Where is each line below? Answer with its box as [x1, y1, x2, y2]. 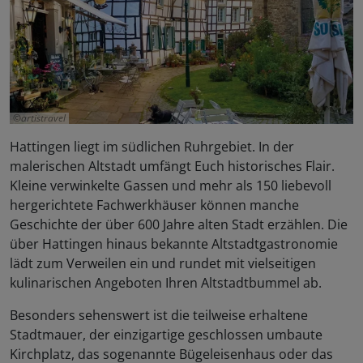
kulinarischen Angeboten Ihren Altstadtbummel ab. [10, 274, 322, 293]
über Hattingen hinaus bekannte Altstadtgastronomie [10, 235, 338, 254]
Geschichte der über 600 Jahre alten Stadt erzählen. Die [10, 216, 348, 234]
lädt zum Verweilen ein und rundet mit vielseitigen [10, 254, 316, 273]
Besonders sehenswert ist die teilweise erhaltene [10, 306, 308, 325]
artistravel [21, 111, 66, 126]
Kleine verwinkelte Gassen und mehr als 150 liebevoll [10, 177, 331, 195]
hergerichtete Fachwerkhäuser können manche [10, 196, 299, 215]
